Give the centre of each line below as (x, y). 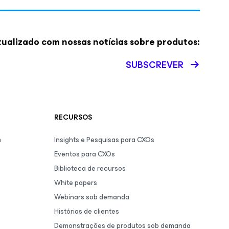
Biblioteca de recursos (90, 168)
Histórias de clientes (87, 211)
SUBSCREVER (155, 65)
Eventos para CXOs (85, 154)
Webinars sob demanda (92, 197)
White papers (76, 183)
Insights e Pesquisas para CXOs (104, 140)
